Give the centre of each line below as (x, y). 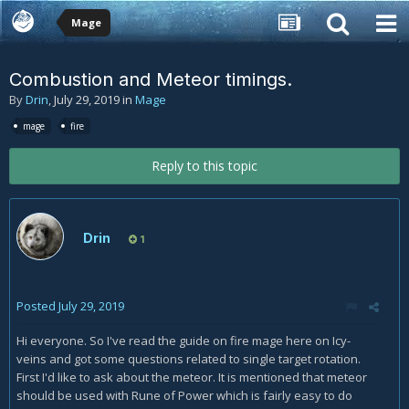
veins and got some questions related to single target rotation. (189, 358)
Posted (37, 305)
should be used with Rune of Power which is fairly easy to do (184, 395)
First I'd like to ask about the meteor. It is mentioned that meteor (192, 377)
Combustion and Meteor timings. (151, 79)
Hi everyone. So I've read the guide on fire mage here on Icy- (184, 340)
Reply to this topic (204, 165)
